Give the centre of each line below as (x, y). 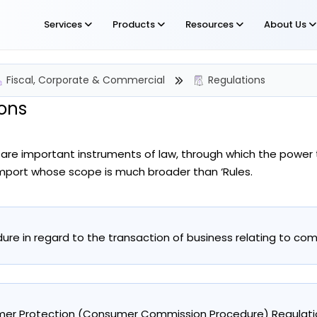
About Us (286, 24)
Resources (211, 24)
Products (135, 24)
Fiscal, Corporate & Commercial (86, 80)
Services (64, 24)
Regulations (237, 80)
